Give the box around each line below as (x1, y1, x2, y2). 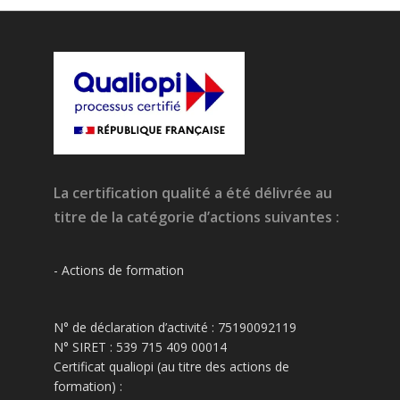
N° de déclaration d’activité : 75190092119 (53, 319, 296, 337)
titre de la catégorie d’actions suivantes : (53, 207, 339, 228)
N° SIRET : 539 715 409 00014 (53, 338, 227, 356)
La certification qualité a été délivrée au (53, 183, 332, 204)
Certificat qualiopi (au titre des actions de (53, 358, 289, 376)
